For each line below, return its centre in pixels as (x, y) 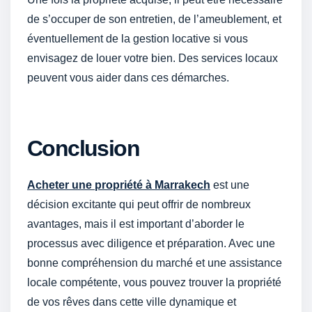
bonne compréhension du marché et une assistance (155, 263)
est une (230, 185)
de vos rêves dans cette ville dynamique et (132, 302)
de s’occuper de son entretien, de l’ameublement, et (154, 19)
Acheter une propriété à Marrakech (119, 185)
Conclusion (83, 148)
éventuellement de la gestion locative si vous (138, 39)
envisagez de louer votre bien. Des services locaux (153, 58)
